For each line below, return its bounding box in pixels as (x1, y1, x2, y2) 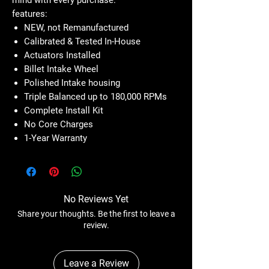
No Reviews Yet (64, 193, 128, 205)
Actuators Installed (24, 49, 100, 61)
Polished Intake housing (24, 77, 120, 88)
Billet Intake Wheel (24, 63, 98, 74)
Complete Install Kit (24, 104, 103, 116)
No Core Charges (24, 118, 93, 130)
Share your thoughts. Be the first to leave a (17, 208, 175, 219)
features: (12, 8, 47, 19)
